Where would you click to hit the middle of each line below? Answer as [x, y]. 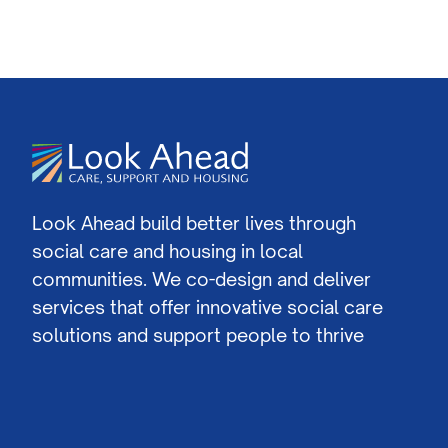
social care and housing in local [167, 251]
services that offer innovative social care [207, 307]
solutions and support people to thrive [198, 335]
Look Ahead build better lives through [194, 223]
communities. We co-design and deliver [201, 279]
